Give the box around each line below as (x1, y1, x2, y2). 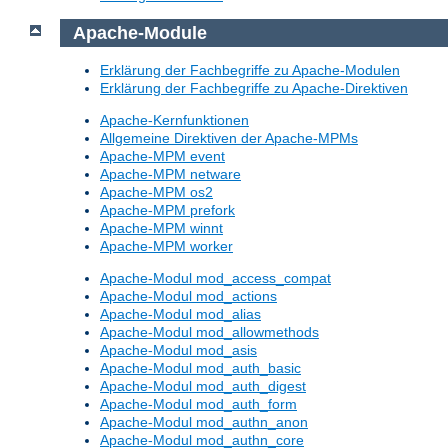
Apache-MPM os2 (100, 184, 213, 201)
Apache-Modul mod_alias (100, 306, 261, 323)
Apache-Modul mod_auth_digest (100, 378, 306, 395)
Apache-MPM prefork (100, 202, 235, 219)
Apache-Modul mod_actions (100, 288, 277, 305)
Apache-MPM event (100, 148, 225, 165)
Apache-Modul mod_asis (100, 342, 257, 359)
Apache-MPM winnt (100, 220, 223, 237)
